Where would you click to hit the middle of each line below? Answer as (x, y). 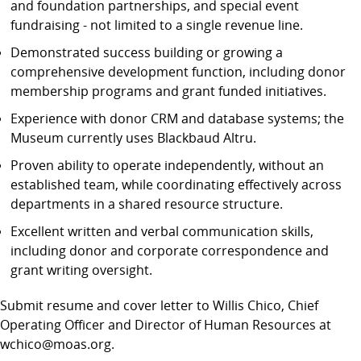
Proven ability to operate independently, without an (168, 165)
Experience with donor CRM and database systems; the (178, 118)
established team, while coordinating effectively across (176, 185)
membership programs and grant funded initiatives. (169, 91)
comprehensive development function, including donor (178, 72)
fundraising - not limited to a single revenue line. (157, 25)
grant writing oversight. (82, 270)
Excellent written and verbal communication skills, (162, 231)
